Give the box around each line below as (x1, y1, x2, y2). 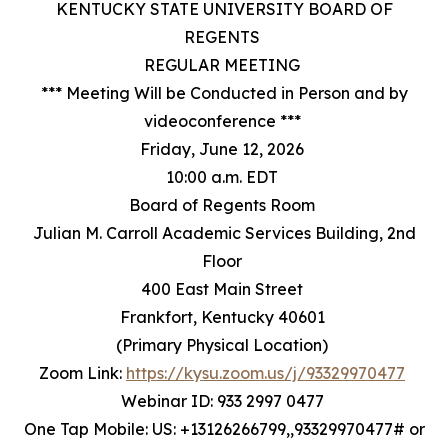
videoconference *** (143, 111, 305, 131)
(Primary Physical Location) (116, 335, 332, 355)
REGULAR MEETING (144, 55, 304, 75)
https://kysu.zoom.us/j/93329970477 (126, 363, 405, 383)
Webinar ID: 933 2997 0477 (120, 391, 328, 411)
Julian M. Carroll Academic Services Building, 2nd (32, 223, 416, 243)
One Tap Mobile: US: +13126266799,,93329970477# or (23, 419, 425, 439)
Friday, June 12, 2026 (140, 139, 308, 159)
